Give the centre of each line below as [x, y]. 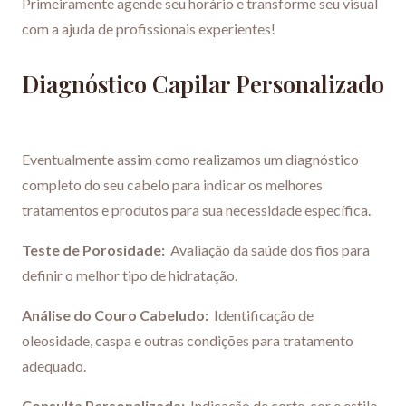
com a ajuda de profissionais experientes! [149, 29]
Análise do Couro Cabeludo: [115, 315]
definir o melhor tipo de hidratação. [130, 275]
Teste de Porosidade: [93, 250]
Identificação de [261, 315]
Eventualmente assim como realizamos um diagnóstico [190, 159]
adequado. [54, 366]
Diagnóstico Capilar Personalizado [203, 84]
